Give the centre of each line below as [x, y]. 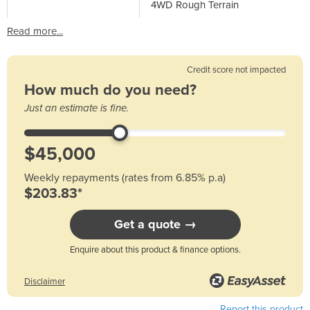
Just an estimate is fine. [76, 108]
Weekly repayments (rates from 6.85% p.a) [125, 177]
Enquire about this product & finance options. [155, 249]
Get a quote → [155, 224]
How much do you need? [110, 90]
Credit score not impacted [236, 70]
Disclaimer [45, 281]
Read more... [35, 31]
